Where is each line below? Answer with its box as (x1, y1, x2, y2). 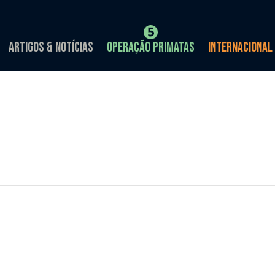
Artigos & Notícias (9, 39, 93, 56)
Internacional (208, 39, 273, 56)
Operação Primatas (107, 39, 195, 56)
